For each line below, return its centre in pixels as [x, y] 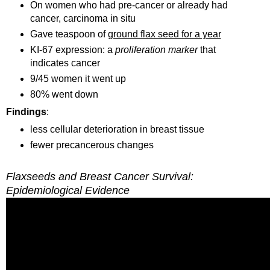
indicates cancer [65, 63]
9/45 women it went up [78, 78]
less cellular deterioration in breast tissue [117, 129]
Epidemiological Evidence [68, 191]
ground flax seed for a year [164, 34]
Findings [26, 111]
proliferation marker [156, 49]
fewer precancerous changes [92, 145]
